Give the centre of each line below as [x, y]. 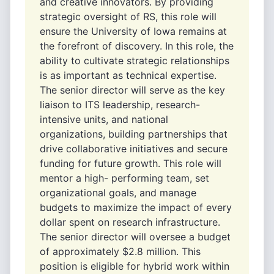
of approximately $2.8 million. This [120, 251]
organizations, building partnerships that [134, 134]
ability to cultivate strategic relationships [135, 61]
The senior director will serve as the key [132, 90]
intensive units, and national [104, 119]
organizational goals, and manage [118, 193]
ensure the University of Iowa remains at [133, 31]
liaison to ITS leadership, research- [120, 105]
